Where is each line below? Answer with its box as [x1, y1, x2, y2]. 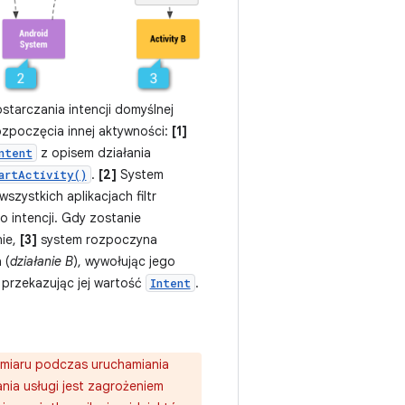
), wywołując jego [72, 252, 175, 269]
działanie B [9, 252, 73, 269]
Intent [149, 275, 191, 290]
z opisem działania [36, 144, 151, 161]
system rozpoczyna [36, 231, 157, 248]
